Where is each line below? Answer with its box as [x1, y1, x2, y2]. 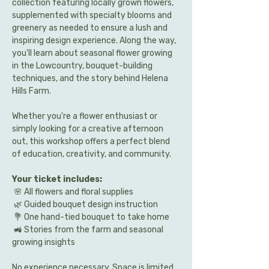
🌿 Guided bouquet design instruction [14, 199, 158, 210]
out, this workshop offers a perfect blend [12, 136, 172, 147]
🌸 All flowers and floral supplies [14, 187, 133, 197]
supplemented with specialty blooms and [12, 10, 174, 20]
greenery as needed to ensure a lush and [12, 23, 169, 33]
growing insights [12, 237, 75, 247]
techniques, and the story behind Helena [12, 73, 170, 83]
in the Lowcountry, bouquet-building [12, 61, 154, 71]
